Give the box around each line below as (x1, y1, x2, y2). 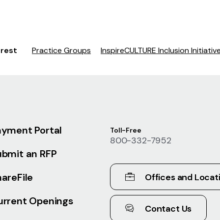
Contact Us (144, 202, 192, 215)
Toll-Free (110, 125, 141, 135)
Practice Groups (32, 45, 91, 55)
